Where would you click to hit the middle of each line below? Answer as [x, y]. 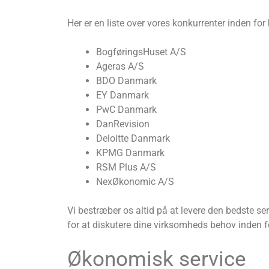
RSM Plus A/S [126, 167]
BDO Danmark [126, 80]
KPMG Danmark [130, 153]
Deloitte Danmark [133, 138]
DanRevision [123, 124]
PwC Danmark [126, 109]
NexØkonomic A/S [135, 181]
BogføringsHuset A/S [141, 52]
